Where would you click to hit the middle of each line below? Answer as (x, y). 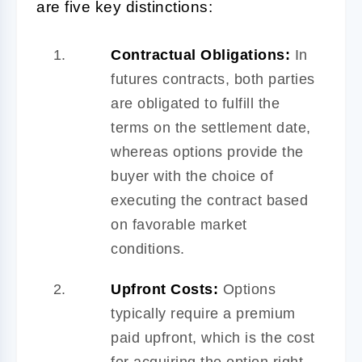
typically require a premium (203, 313)
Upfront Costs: (164, 289)
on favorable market (179, 224)
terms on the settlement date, (211, 127)
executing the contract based (209, 200)
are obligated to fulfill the (195, 103)
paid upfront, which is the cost (213, 337)
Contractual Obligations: (200, 55)
